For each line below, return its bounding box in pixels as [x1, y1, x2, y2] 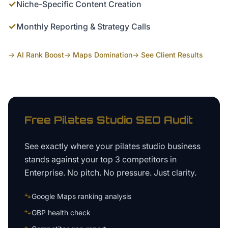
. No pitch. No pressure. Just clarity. [63, 167, 196, 178]
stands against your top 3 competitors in [24, 154, 177, 164]
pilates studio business [115, 141, 201, 151]
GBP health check [32, 208, 91, 217]
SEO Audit [133, 113, 193, 126]
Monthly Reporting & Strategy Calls [16, 21, 151, 32]
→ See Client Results [132, 50, 203, 59]
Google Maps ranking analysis [32, 192, 131, 201]
